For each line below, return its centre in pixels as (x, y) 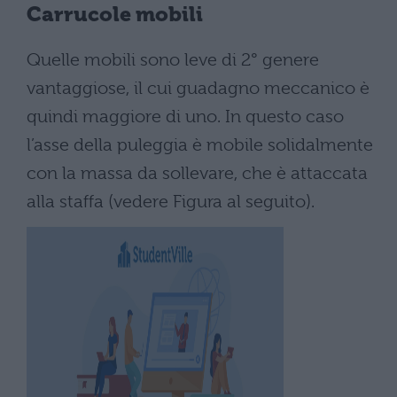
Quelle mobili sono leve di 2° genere (173, 59)
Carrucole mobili (115, 15)
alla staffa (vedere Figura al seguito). (171, 201)
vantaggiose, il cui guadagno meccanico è (198, 88)
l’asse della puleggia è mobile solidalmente (200, 144)
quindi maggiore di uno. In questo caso (185, 116)
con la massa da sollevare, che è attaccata (197, 173)
